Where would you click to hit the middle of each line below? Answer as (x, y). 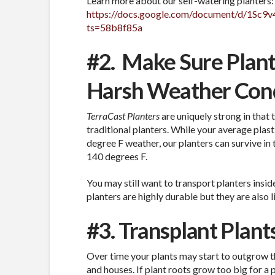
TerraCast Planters (123, 115)
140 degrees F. (117, 156)
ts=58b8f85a (114, 27)
